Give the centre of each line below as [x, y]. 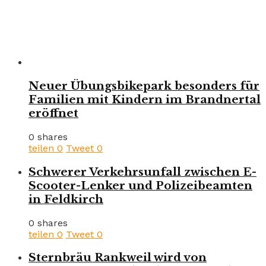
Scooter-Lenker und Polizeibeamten [140, 185]
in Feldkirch [66, 199]
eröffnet [53, 113]
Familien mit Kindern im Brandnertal [145, 100]
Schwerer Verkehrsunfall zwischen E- [142, 172]
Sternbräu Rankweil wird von [118, 258]
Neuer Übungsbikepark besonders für [144, 86]
